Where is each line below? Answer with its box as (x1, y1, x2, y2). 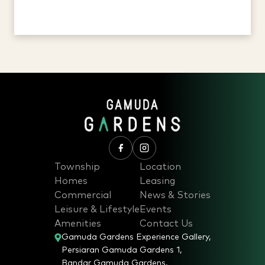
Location (140, 162, 181, 172)
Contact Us (140, 219, 193, 229)
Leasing (140, 176, 175, 186)
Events (140, 205, 172, 215)
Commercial (54, 190, 111, 201)
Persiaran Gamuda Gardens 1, (62, 246, 182, 255)
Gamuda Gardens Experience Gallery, (62, 233, 211, 242)
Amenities (54, 219, 101, 229)
